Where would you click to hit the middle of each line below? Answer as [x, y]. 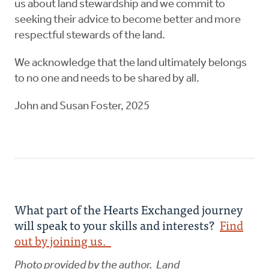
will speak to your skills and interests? [117, 225]
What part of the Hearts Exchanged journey [128, 210]
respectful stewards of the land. [90, 36]
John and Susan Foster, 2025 [82, 107]
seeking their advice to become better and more [128, 20]
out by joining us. [63, 241]
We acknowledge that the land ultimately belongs [131, 64]
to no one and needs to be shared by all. [107, 79]
